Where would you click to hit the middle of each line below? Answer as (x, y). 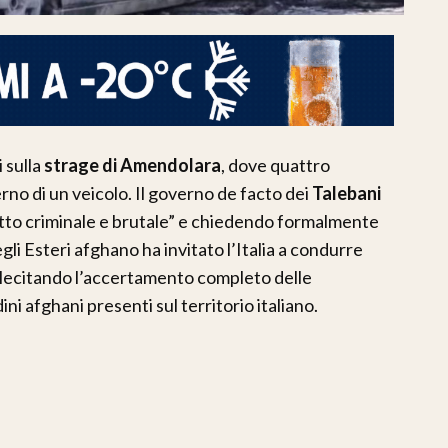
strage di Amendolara (132, 164)
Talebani (346, 192)
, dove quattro (275, 164)
